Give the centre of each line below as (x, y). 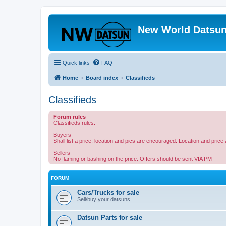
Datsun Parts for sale (110, 218)
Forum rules (70, 117)
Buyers (62, 135)
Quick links (76, 63)
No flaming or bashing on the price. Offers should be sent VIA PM (133, 159)
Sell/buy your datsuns (104, 199)
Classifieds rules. (74, 123)
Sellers (62, 153)
